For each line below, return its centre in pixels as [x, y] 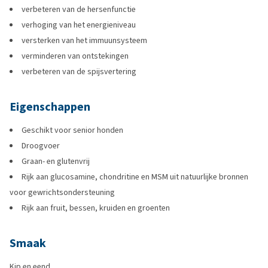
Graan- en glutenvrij [56, 161]
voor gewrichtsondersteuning [62, 192]
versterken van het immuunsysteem [84, 40]
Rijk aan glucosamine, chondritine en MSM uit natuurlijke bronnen [135, 177]
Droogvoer [41, 146]
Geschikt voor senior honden [72, 130]
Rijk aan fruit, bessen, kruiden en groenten [96, 208]
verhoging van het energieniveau [79, 25]
